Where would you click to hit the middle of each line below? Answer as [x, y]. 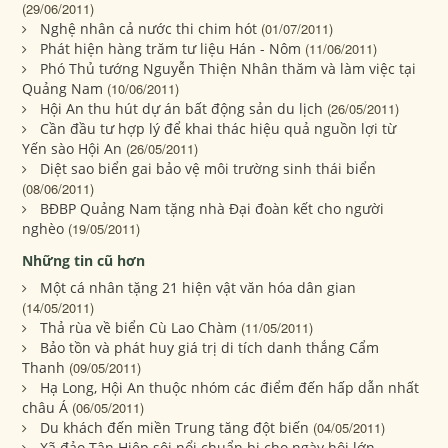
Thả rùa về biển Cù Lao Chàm [139, 327]
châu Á [45, 407]
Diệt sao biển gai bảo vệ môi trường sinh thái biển [208, 168]
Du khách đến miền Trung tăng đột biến [175, 427]
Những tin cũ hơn [84, 260]
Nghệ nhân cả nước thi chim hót [149, 28]
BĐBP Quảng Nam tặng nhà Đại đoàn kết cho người [212, 208]
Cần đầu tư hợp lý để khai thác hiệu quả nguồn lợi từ [218, 128]
